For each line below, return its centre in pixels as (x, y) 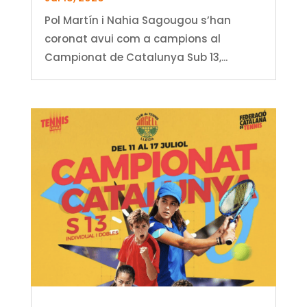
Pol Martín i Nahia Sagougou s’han (137, 20)
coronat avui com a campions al (132, 38)
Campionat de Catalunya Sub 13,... (136, 57)
